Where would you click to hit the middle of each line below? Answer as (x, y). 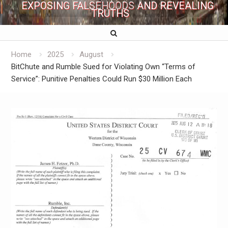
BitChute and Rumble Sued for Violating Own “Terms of (103, 67)
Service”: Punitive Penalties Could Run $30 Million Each (101, 79)
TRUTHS (110, 13)
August (91, 54)
